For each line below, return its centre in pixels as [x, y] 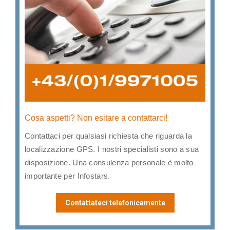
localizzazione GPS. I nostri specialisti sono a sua [112, 149]
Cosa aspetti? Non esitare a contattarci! [96, 118]
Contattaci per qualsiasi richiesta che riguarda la [108, 136]
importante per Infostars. [68, 176]
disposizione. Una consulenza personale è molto [109, 162]
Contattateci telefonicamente [115, 203]
